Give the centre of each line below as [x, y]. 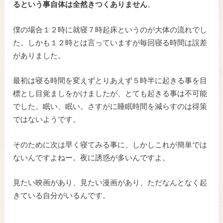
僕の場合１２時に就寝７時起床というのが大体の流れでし [110, 30]
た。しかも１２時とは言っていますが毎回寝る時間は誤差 [110, 43]
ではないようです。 [47, 120]
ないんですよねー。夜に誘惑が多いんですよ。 [92, 158]
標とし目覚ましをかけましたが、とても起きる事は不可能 [110, 94]
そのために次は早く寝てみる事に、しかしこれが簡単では [110, 145]
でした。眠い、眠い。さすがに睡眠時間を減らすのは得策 [110, 107]
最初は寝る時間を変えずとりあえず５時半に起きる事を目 [110, 81]
